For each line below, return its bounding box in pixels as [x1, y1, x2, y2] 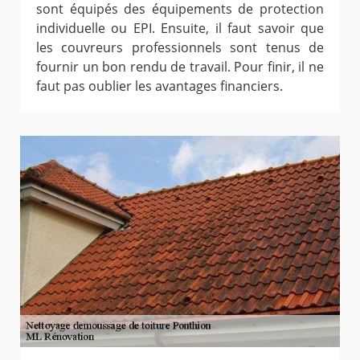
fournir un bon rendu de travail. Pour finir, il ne [36, 57, 324, 76]
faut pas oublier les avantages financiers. [36, 76, 283, 95]
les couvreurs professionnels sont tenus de [36, 38, 324, 56]
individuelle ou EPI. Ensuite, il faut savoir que [36, 18, 324, 37]
